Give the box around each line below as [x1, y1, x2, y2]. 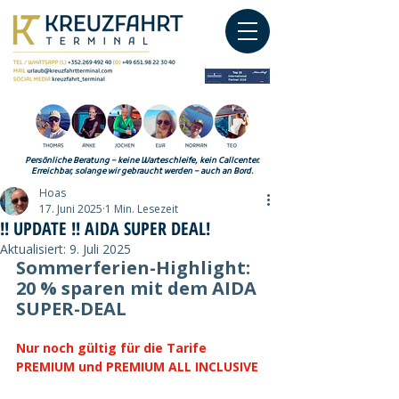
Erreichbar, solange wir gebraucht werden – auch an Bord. [31, 167, 254, 177]
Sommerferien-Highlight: [16, 256, 255, 280]
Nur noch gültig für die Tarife [16, 339, 210, 356]
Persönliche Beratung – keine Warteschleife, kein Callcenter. [25, 156, 260, 167]
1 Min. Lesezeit [105, 201, 178, 216]
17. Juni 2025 [39, 201, 102, 216]
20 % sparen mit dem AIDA [16, 276, 261, 300]
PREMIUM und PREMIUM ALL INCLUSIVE [16, 358, 258, 375]
